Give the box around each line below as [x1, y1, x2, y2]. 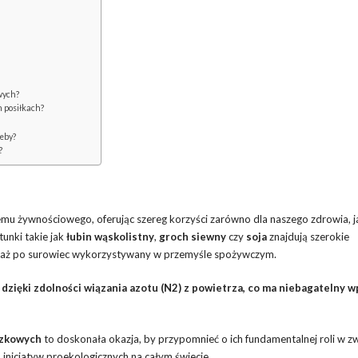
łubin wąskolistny [66, 230, 154, 243]
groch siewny [159, 230, 226, 243]
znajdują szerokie [267, 230, 349, 243]
